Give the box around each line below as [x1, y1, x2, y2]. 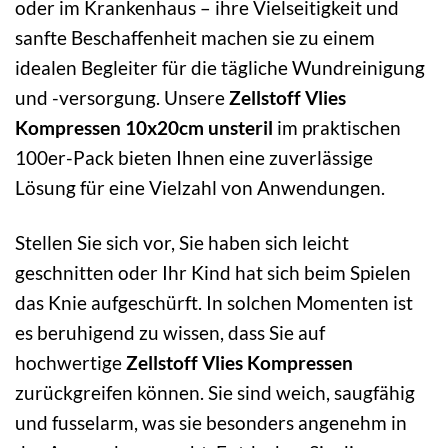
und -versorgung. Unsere [15, 86, 229, 110]
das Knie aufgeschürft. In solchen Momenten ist [15, 291, 413, 315]
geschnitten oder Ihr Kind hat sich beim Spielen [15, 261, 411, 285]
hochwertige [15, 351, 126, 375]
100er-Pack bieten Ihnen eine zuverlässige [15, 146, 373, 170]
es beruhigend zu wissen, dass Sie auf [15, 321, 325, 345]
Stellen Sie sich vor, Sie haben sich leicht [15, 231, 349, 255]
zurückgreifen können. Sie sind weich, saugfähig [15, 381, 415, 405]
